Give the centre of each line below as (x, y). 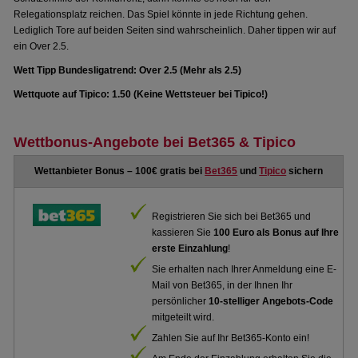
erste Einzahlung (190, 249)
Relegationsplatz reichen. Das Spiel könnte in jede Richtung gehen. (161, 14)
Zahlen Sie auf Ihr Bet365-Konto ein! (231, 338)
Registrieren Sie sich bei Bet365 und (232, 217)
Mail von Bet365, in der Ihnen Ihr (223, 285)
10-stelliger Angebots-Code (271, 301)
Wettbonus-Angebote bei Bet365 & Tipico (155, 142)
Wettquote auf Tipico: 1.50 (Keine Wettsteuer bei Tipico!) (141, 94)
